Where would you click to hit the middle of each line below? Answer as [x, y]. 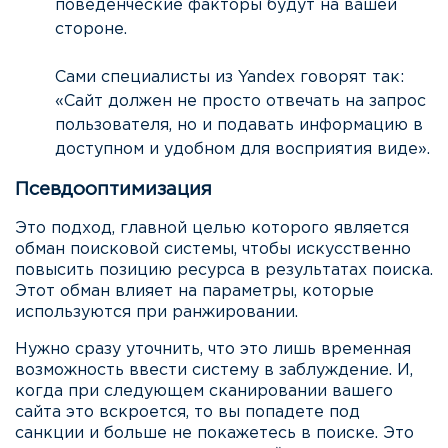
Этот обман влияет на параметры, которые [194, 291]
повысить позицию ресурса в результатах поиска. [224, 270]
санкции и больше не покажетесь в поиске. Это [214, 433]
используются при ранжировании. [156, 312]
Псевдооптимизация [113, 189]
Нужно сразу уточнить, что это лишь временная [213, 349]
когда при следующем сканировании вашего [204, 391]
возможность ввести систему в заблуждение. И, [214, 370]
